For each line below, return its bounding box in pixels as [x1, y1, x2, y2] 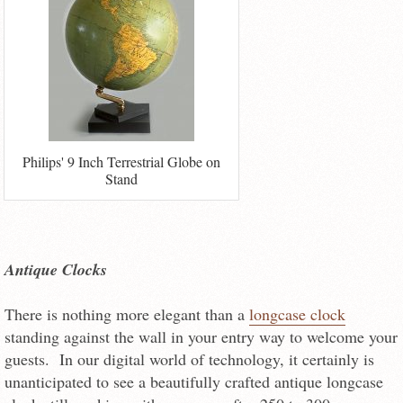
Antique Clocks [4, 258, 107, 282]
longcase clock [249, 303, 345, 326]
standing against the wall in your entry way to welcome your [4, 326, 398, 348]
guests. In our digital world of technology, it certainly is [4, 348, 374, 371]
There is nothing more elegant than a [4, 303, 249, 326]
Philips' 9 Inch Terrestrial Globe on [22, 151, 221, 171]
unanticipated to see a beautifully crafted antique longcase [4, 371, 383, 393]
